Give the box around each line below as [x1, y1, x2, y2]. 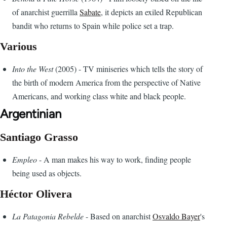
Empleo [12, 154, 37, 165]
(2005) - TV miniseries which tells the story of [55, 63, 203, 74]
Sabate [80, 7, 101, 18]
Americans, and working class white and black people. [12, 91, 186, 102]
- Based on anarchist [84, 211, 153, 222]
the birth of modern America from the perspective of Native [12, 77, 201, 88]
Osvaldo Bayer [153, 211, 200, 222]
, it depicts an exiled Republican [101, 7, 202, 18]
